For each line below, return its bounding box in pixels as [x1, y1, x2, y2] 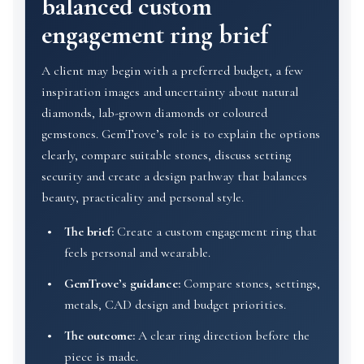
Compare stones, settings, [180, 275, 320, 292]
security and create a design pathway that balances [41, 168, 307, 184]
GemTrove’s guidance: [64, 275, 180, 292]
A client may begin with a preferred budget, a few [41, 63, 303, 79]
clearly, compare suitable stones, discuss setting [41, 147, 291, 163]
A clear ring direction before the [135, 327, 310, 344]
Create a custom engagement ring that [114, 223, 317, 240]
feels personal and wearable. [64, 245, 210, 261]
